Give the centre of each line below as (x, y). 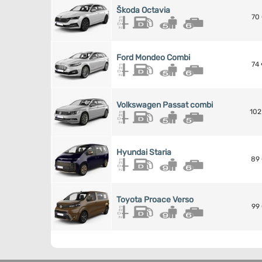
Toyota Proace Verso (155, 200)
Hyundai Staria (144, 153)
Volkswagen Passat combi (165, 105)
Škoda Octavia (143, 11)
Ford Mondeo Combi (153, 58)
